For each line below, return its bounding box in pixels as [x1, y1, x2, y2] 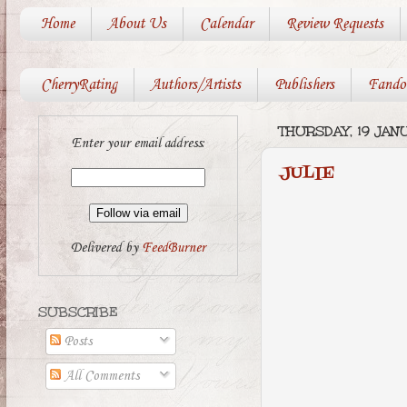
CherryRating [40, 76, 117, 94]
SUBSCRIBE [38, 303, 118, 322]
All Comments [61, 368, 140, 385]
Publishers [273, 76, 334, 94]
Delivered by [71, 239, 142, 256]
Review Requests [285, 15, 383, 34]
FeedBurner [142, 239, 205, 256]
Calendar [199, 15, 253, 34]
